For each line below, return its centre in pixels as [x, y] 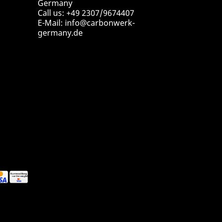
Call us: [52, 13]
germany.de [60, 33]
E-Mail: [51, 23]
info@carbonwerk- [100, 23]
